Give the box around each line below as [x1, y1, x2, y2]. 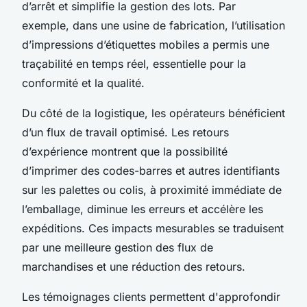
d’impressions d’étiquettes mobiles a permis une [22, 37, 269, 51]
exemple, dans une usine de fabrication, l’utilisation [22, 18, 285, 32]
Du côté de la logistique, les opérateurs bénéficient [22, 106, 285, 120]
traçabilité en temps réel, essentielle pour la [22, 56, 246, 71]
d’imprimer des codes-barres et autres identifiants [22, 163, 280, 177]
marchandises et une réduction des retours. [22, 259, 245, 273]
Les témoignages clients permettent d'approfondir [22, 289, 280, 304]
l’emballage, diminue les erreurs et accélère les [22, 201, 263, 216]
